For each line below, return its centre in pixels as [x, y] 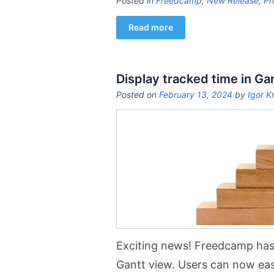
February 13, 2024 [196, 94]
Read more [151, 27]
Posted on [138, 94]
